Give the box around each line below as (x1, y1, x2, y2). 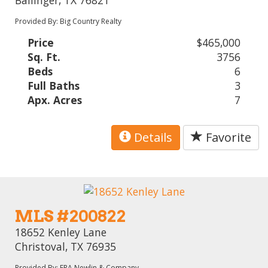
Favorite (203, 129, 251, 145)
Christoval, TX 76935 (15, 239, 117, 254)
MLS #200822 (15, 206, 126, 227)
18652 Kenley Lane (15, 225, 107, 240)
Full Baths (28, 78, 80, 93)
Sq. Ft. (28, 49, 61, 64)
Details (131, 129, 172, 145)
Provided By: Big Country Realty (15, 16, 122, 26)
